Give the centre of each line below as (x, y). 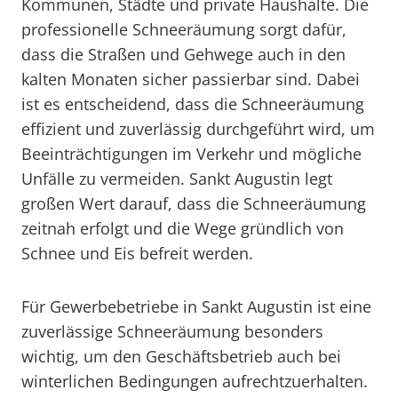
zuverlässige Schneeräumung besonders (172, 331)
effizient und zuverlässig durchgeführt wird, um (198, 129)
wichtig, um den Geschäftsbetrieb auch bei (181, 356)
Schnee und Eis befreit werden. (137, 253)
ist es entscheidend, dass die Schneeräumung (193, 104)
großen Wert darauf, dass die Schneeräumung (194, 203)
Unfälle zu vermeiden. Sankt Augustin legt (177, 179)
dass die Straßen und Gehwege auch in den (183, 54)
